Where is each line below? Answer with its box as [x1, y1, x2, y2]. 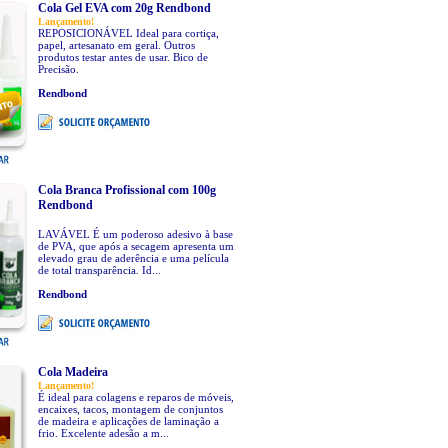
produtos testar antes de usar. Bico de [37, 51, 208, 63]
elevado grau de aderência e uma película [37, 252, 229, 264]
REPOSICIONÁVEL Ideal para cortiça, [37, 27, 219, 39]
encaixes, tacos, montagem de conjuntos [37, 403, 223, 415]
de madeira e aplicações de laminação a [37, 415, 219, 427]
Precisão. [37, 63, 79, 75]
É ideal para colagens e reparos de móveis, [37, 391, 234, 403]
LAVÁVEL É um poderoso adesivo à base [37, 228, 233, 240]
